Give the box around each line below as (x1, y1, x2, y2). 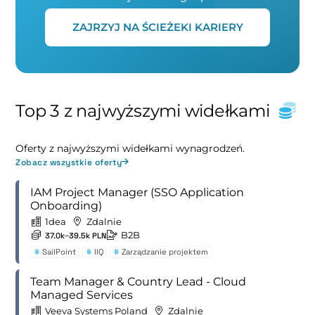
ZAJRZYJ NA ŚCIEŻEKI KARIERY (72, 20, 243, 34)
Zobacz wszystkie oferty (15, 156, 122, 168)
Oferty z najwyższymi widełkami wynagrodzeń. (15, 141, 245, 155)
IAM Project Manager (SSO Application (30, 185, 245, 199)
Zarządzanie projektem (121, 246, 208, 257)
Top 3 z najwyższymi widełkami (15, 100, 274, 121)
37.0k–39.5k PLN (45, 230, 107, 240)
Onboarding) (30, 198, 103, 212)
